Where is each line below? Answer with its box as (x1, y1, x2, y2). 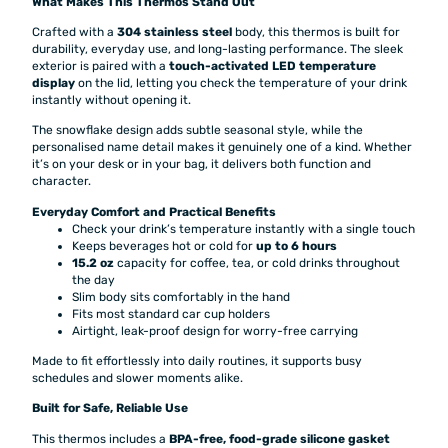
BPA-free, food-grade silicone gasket (169, 431, 390, 446)
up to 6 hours (256, 238, 337, 253)
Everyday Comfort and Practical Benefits (32, 204, 276, 219)
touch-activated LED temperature (169, 59, 376, 74)
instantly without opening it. (32, 93, 191, 108)
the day (72, 272, 115, 287)
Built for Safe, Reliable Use (32, 401, 188, 416)
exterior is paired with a (32, 59, 169, 74)
